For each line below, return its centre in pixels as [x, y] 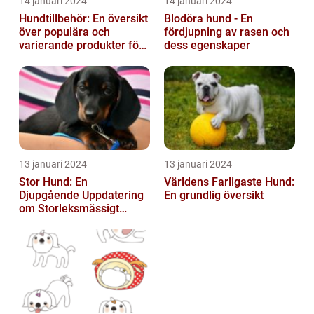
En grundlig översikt [214, 195]
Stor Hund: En [53, 182]
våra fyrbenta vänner [72, 58]
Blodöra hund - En [209, 18]
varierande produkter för [81, 45]
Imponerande [53, 221]
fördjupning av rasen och [227, 32]
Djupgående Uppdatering [81, 195]
